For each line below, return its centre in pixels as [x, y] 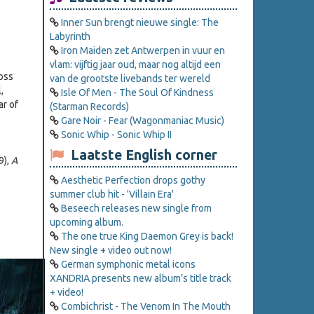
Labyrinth [70, 37]
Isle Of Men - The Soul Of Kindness [137, 93]
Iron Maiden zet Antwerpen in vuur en [143, 51]
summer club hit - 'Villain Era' [112, 194]
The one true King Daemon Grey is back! [147, 237]
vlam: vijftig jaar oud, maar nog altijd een [135, 65]
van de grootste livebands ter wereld [130, 79]
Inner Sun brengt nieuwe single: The [140, 23]
